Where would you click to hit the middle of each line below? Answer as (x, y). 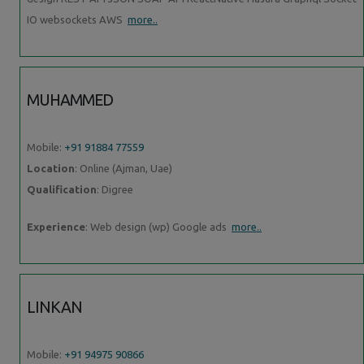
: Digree (115, 189)
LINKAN (55, 307)
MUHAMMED (70, 100)
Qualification (62, 189)
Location (51, 168)
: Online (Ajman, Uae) (123, 168)
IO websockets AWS (77, 19)
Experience (56, 226)
